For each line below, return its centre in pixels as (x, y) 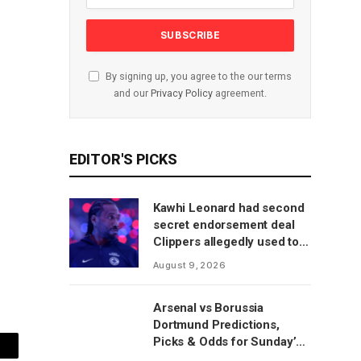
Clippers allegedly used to (226, 242)
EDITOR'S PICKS (123, 159)
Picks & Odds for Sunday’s (228, 342)
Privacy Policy (182, 93)
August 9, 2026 (190, 265)
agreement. (240, 93)
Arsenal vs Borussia (209, 308)
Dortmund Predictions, (216, 325)
